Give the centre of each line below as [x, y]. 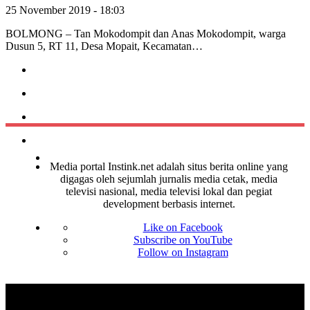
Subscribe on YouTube [183, 240]
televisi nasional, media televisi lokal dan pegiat [169, 192]
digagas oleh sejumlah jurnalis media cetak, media [169, 179]
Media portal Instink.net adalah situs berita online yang [169, 167]
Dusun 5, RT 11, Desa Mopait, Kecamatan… [104, 46]
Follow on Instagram [183, 253]
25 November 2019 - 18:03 [65, 10]
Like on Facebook [183, 228]
